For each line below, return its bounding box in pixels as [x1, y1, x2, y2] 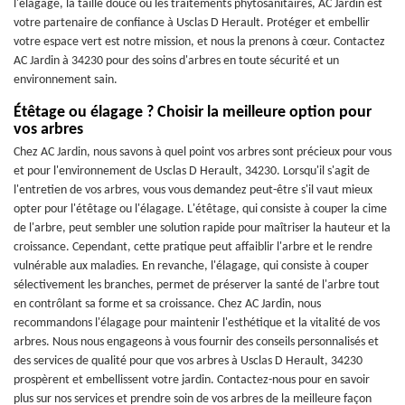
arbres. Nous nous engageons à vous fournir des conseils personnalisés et [14, 335, 379, 349]
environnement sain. [14, 73, 118, 87]
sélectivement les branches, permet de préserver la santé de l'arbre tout [14, 278, 380, 292]
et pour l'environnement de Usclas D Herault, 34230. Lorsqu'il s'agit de [14, 165, 370, 178]
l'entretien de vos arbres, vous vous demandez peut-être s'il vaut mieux [14, 184, 372, 197]
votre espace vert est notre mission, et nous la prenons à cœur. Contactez [14, 35, 385, 49]
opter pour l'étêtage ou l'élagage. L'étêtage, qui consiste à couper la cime [14, 202, 387, 216]
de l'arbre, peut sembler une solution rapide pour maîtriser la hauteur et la [14, 221, 391, 235]
